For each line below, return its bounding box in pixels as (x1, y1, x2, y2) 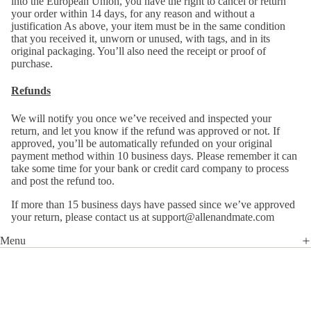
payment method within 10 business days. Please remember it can (11, 149, 297, 162)
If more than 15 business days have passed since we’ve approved (11, 198, 295, 210)
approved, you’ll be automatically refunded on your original (11, 137, 272, 149)
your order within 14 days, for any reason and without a (11, 8, 255, 20)
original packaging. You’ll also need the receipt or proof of (11, 45, 266, 58)
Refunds (11, 85, 51, 97)
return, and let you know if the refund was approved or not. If (11, 124, 280, 137)
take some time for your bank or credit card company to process (11, 162, 289, 174)
